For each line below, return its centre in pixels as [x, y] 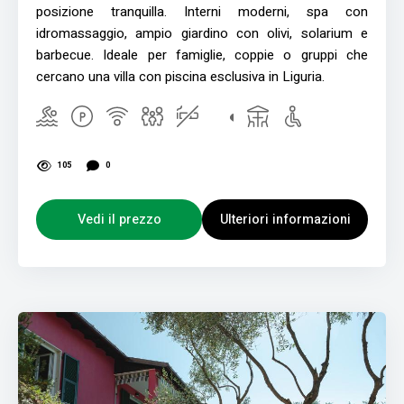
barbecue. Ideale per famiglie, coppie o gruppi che [202, 55]
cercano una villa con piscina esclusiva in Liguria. [180, 76]
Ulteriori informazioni [285, 219]
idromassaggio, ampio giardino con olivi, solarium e [202, 33]
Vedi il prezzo [119, 219]
